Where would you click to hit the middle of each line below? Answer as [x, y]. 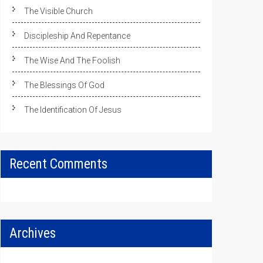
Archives [33, 233]
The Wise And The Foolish [72, 60]
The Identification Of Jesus [73, 110]
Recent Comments [58, 164]
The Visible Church [58, 11]
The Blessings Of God [64, 85]
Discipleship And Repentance [77, 36]
